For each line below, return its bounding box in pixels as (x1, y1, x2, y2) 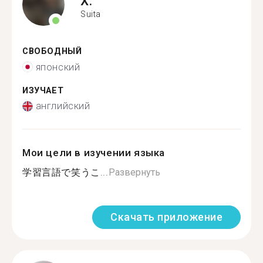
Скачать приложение (110, 211, 222, 223)
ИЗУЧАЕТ (22, 85, 64, 96)
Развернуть (108, 167, 160, 178)
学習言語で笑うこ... (22, 167, 109, 178)
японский (35, 61, 80, 73)
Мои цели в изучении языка (22, 147, 165, 159)
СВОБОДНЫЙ (22, 46, 82, 56)
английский (35, 100, 90, 112)
